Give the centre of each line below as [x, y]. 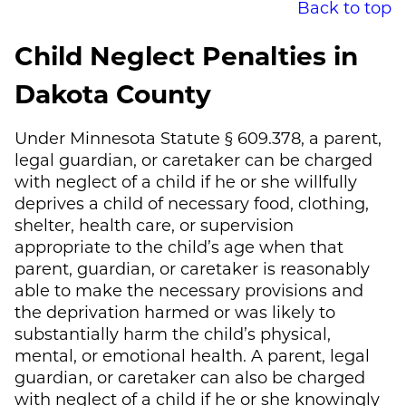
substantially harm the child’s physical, [173, 333]
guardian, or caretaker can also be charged [190, 377]
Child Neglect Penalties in [186, 54]
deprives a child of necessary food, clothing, [192, 203]
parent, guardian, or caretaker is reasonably [192, 268]
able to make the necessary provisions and [189, 290]
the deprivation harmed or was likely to [175, 311]
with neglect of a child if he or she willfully [186, 181]
